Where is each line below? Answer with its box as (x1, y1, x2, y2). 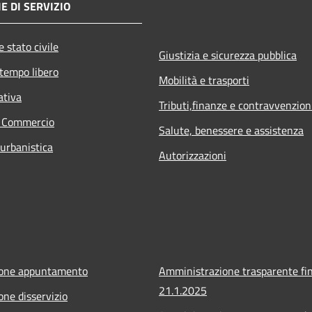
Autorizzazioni (159, 146, 226, 164)
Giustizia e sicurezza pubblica (159, 46, 297, 63)
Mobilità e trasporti (159, 71, 249, 88)
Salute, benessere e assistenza (159, 121, 304, 139)
